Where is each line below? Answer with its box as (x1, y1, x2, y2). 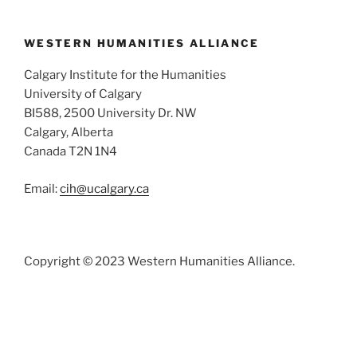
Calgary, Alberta (24, 125, 113, 140)
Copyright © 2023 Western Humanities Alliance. (24, 254, 295, 269)
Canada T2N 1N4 (24, 144, 117, 159)
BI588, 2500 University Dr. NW (24, 106, 197, 121)
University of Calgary (24, 87, 142, 102)
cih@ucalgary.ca (60, 181, 149, 196)
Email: (24, 181, 60, 196)
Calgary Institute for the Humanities (24, 68, 226, 83)
